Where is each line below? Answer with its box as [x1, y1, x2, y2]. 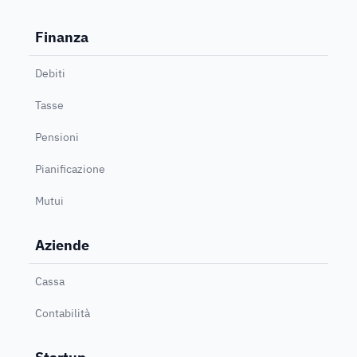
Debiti [35, 65, 65, 80]
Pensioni [35, 129, 79, 144]
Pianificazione [35, 161, 105, 176]
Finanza [35, 27, 88, 46]
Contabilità [35, 305, 90, 320]
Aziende [35, 235, 89, 254]
